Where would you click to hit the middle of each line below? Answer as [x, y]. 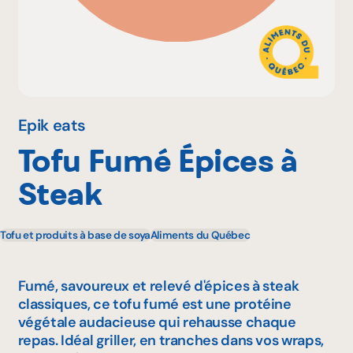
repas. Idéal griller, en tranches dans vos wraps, [171, 340]
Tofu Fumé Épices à [158, 161]
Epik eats [52, 125]
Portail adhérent [65, 101]
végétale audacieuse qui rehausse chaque [157, 322]
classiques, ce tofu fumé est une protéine [154, 304]
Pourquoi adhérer [69, 48]
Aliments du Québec [200, 235]
